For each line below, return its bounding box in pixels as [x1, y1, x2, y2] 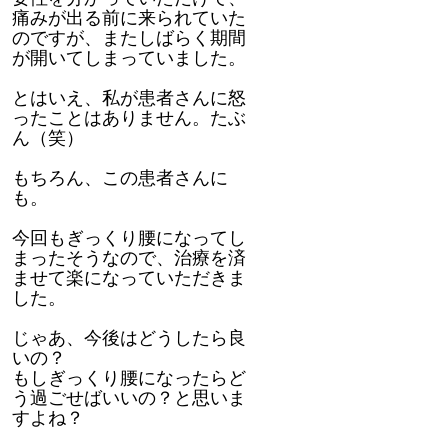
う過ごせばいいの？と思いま [12, 385, 246, 410]
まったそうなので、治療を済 [12, 245, 246, 270]
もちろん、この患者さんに [12, 165, 228, 190]
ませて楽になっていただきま [12, 265, 246, 290]
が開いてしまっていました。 [12, 45, 246, 70]
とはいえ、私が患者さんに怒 [12, 85, 246, 110]
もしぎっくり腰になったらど [12, 365, 246, 390]
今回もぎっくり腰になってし [12, 225, 246, 250]
